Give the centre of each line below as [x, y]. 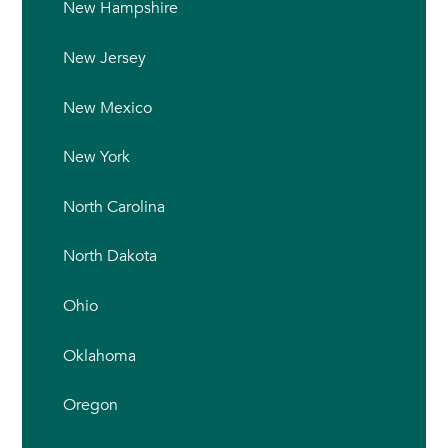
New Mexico [107, 107]
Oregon [90, 405]
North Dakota [109, 256]
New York [96, 157]
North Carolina [113, 206]
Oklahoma [99, 355]
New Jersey [104, 58]
